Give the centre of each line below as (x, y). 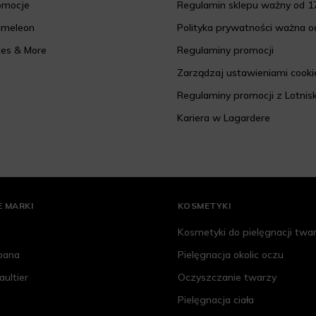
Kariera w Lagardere (223, 118)
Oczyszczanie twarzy (227, 278)
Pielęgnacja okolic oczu (230, 255)
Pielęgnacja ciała (215, 300)
